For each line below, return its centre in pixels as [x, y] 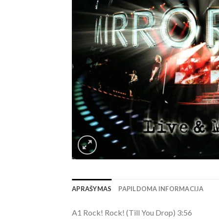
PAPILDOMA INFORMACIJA [161, 189]
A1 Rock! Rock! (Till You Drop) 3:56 [132, 212]
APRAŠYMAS [92, 189]
